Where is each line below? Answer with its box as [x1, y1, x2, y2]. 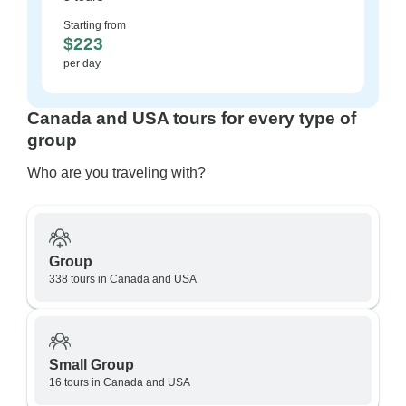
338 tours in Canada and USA [49, 273, 197, 285]
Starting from [63, 19, 126, 32]
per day [63, 57, 101, 70]
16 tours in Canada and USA [49, 376, 190, 389]
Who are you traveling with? [27, 165, 206, 180]
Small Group [49, 357, 134, 372]
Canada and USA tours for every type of [27, 109, 356, 128]
